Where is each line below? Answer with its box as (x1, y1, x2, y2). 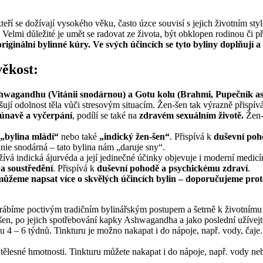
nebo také (59, 131, 99, 142)
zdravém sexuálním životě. (139, 110, 244, 121)
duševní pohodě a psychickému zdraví (97, 163, 248, 174)
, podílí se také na (72, 110, 139, 121)
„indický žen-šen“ (99, 131, 170, 142)
